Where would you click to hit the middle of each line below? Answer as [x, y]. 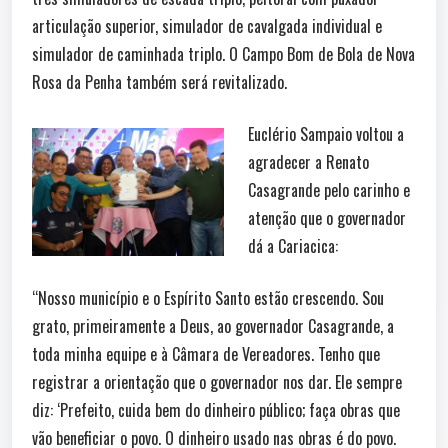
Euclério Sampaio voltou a [326, 133]
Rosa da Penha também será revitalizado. [159, 81]
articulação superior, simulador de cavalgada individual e [207, 25]
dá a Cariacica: [293, 245]
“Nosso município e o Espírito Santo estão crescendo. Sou [208, 297]
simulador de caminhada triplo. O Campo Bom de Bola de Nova [223, 53]
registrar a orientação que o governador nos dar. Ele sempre [217, 381]
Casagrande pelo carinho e [329, 189]
